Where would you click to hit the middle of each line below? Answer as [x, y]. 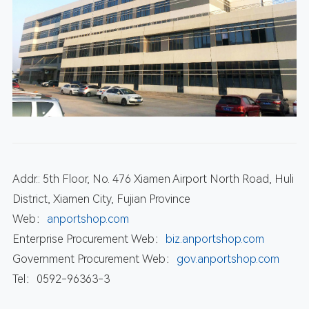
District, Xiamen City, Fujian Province [101, 199]
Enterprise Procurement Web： [89, 239]
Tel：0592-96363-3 [61, 279]
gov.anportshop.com [228, 259]
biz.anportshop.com [215, 239]
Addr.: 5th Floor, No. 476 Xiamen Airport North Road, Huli [153, 179]
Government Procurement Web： [94, 259]
